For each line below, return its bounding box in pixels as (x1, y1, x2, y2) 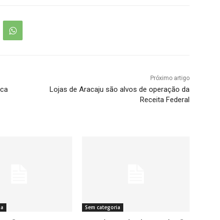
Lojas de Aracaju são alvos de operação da (49, 85, 190, 94)
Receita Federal (139, 95, 190, 105)
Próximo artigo (150, 75, 190, 82)
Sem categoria (85, 204, 121, 211)
